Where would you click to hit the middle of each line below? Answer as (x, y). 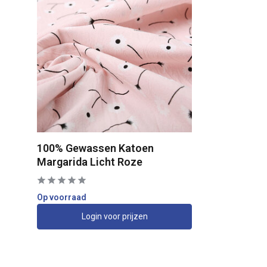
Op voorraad (62, 197)
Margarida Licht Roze (90, 162)
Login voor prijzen (114, 216)
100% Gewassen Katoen (95, 148)
